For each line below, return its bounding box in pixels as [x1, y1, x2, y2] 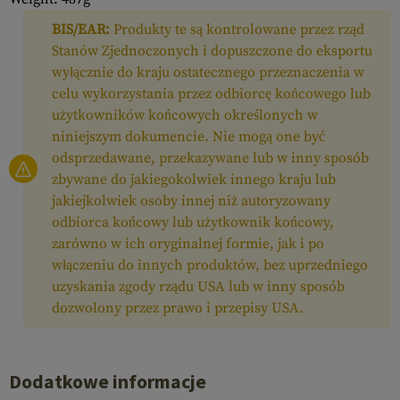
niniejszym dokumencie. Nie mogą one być [52, 128, 325, 146]
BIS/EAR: [52, 21, 110, 38]
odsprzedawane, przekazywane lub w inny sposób [52, 149, 369, 167]
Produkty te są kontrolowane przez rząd [110, 21, 364, 38]
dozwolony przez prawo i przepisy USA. [52, 299, 304, 317]
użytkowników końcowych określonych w [52, 106, 318, 124]
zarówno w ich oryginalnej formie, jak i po [52, 235, 324, 253]
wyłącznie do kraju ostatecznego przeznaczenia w [52, 63, 364, 81]
